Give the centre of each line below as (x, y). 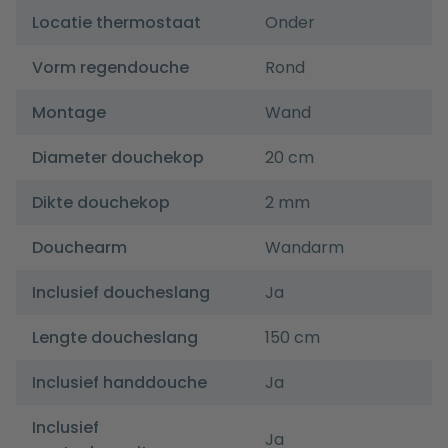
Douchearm (79, 248)
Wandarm (304, 248)
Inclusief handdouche (119, 383)
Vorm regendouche (110, 68)
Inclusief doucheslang (121, 293)
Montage (69, 113)
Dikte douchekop (101, 203)
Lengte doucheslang (115, 338)
